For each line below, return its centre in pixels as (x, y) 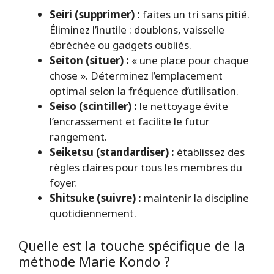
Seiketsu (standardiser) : (112, 152)
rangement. (78, 137)
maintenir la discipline (195, 198)
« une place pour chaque (189, 61)
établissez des (209, 152)
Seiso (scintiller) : (93, 106)
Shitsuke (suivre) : (95, 198)
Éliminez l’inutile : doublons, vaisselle (137, 30)
